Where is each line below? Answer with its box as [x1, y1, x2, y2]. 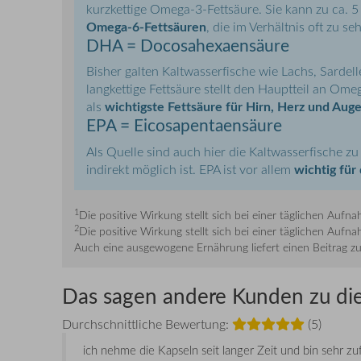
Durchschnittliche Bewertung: [62, 315, 232, 334]
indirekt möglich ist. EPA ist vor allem [86, 160, 294, 178]
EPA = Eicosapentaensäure [86, 113, 282, 137]
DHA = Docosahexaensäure [86, 32, 289, 56]
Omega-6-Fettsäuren [86, 16, 206, 35]
